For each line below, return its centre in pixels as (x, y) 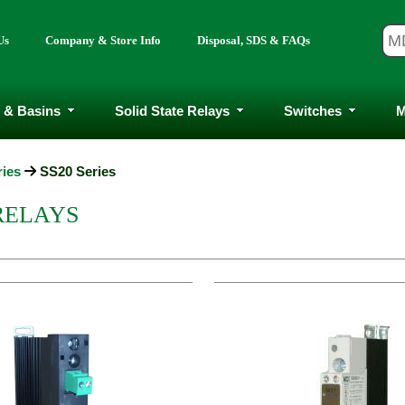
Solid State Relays (172, 110)
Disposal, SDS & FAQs (254, 40)
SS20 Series (78, 171)
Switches (312, 110)
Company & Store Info (103, 40)
